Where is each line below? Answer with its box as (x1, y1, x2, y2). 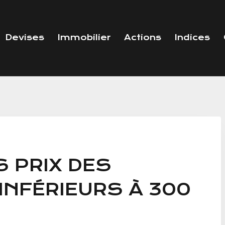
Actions (124, 33, 161, 43)
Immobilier (57, 33, 110, 43)
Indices (174, 33, 210, 43)
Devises (5, 33, 44, 43)
